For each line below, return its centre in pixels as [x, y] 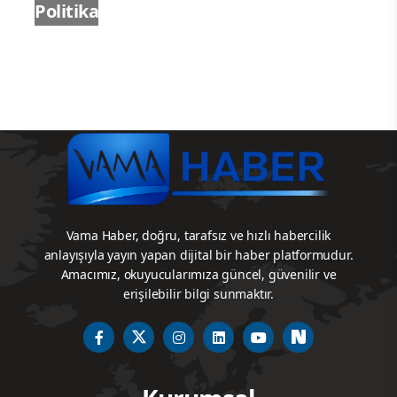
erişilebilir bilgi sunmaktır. [198, 294]
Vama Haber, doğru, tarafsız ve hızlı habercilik [198, 236]
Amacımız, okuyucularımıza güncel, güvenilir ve [198, 275]
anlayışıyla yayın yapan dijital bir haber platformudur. [198, 255]
